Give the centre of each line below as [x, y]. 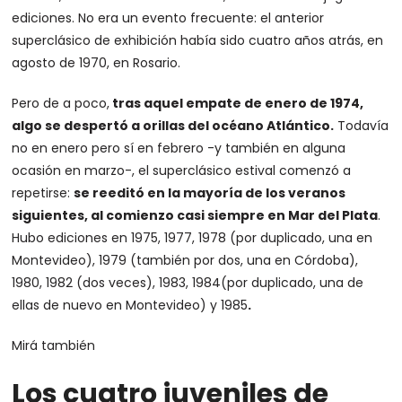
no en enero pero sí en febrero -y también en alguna [179, 148]
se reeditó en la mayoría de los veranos [210, 192]
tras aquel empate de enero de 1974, [237, 103]
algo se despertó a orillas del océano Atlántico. [173, 125]
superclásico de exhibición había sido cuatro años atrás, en [198, 40]
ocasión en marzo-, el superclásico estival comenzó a [182, 170]
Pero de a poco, [61, 103]
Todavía [362, 125]
